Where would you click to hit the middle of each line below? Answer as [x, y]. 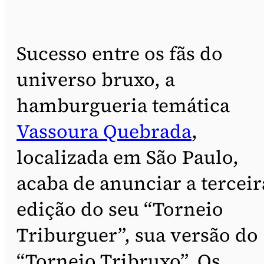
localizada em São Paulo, [128, 157]
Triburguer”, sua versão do [137, 235]
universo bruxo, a [96, 79]
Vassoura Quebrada [104, 131]
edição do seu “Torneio [120, 209]
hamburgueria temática [123, 105]
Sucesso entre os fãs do [120, 53]
